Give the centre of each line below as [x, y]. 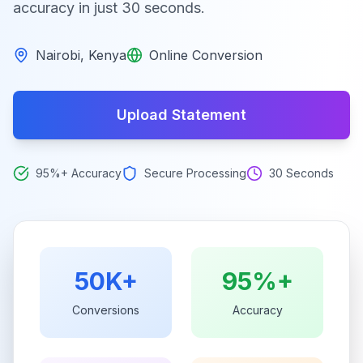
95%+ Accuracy [79, 173]
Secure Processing [195, 173]
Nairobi [58, 55]
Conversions [106, 310]
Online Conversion [206, 55]
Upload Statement [181, 115]
